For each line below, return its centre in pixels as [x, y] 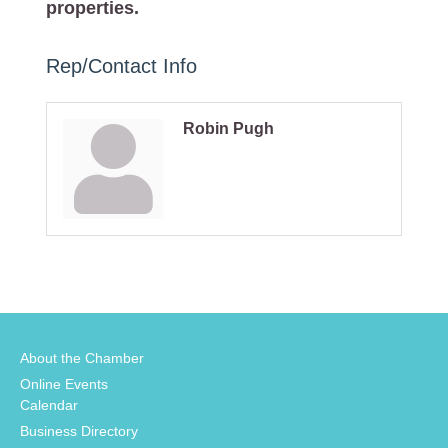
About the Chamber [82, 358]
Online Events [64, 384]
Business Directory [79, 431]
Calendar [49, 405]
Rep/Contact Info [121, 65]
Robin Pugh [228, 128]
